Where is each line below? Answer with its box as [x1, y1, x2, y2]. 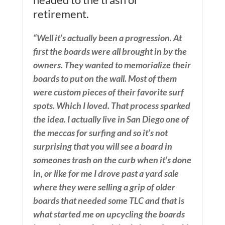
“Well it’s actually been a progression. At [33, 32, 182, 44]
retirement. [33, 7, 89, 21]
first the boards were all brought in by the [33, 46, 187, 57]
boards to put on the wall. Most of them [33, 73, 177, 84]
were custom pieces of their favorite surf [33, 86, 184, 98]
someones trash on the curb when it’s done [33, 154, 191, 166]
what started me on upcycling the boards [33, 208, 185, 220]
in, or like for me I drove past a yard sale [33, 168, 179, 179]
